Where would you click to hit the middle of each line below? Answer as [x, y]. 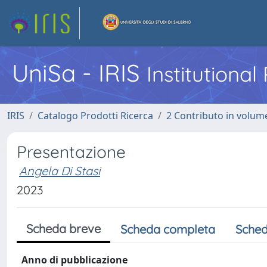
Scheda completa [168, 229]
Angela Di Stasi [60, 171]
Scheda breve [63, 229]
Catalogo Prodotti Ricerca [95, 116]
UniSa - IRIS [79, 73]
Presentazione [71, 152]
